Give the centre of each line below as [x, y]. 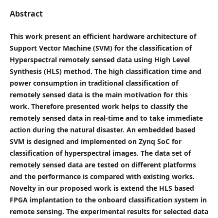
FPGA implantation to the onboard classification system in [108, 200]
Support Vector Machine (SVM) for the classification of [100, 48]
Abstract [26, 13]
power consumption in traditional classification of [94, 83]
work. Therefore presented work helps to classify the [99, 106]
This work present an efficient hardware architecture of [103, 36]
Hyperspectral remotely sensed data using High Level [100, 59]
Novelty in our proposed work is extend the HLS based [102, 188]
